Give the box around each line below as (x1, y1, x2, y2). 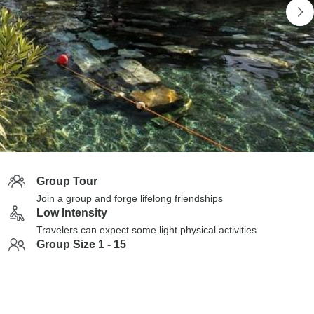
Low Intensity (36, 207, 107, 219)
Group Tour (36, 175, 97, 187)
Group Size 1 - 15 (36, 238, 126, 250)
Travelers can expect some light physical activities (36, 224, 257, 235)
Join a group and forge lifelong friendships (36, 193, 223, 204)
